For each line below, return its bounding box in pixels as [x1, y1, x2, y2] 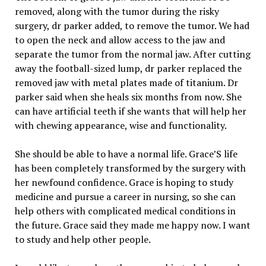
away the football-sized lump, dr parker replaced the [14, 62, 242, 75]
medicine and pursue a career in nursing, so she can [14, 190, 236, 203]
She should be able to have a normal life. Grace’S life [14, 147, 237, 160]
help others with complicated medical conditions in [14, 204, 236, 217]
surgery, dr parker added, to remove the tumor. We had [14, 19, 249, 32]
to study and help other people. [14, 233, 151, 246]
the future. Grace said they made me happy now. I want [14, 218, 251, 232]
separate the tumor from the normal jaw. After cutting [14, 47, 251, 61]
